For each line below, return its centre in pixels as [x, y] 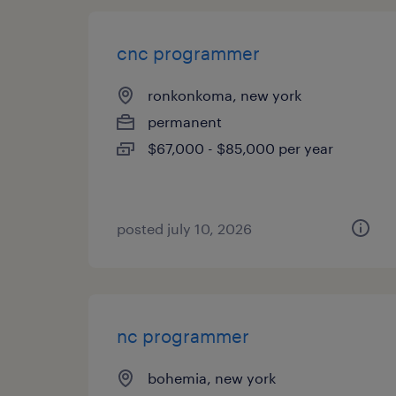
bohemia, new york [212, 378]
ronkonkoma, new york [225, 95]
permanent [185, 122]
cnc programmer [188, 53]
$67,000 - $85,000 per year [240, 148]
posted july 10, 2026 [184, 228]
